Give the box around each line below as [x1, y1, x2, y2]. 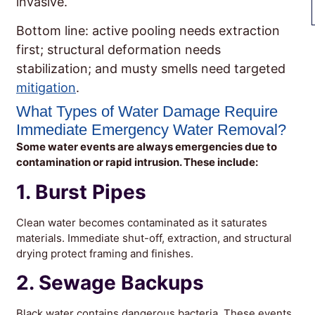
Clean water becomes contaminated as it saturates [16, 215, 267, 229]
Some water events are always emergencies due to [16, 140, 277, 154]
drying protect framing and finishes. [16, 246, 193, 260]
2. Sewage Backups [16, 271, 204, 295]
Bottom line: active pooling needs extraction [16, 23, 280, 39]
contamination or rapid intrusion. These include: [16, 155, 258, 169]
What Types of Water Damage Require [16, 103, 278, 121]
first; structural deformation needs [16, 42, 221, 58]
